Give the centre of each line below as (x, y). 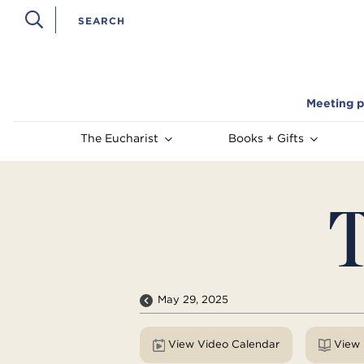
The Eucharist (119, 139)
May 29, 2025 (193, 300)
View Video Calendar (255, 344)
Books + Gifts (266, 139)
